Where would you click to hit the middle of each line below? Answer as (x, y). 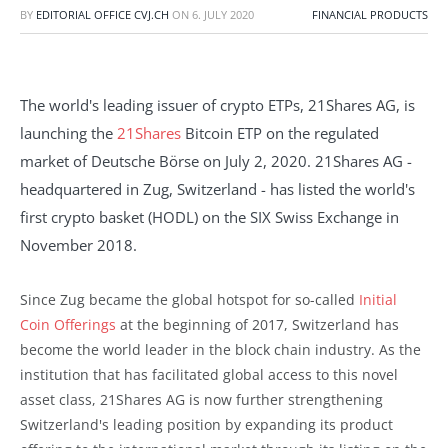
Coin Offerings (68, 324)
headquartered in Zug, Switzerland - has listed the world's (217, 188)
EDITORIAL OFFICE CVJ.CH (102, 14)
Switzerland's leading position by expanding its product (206, 424)
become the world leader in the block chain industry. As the (220, 349)
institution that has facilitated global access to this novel (209, 374)
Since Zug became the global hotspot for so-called (189, 299)
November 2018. (78, 244)
